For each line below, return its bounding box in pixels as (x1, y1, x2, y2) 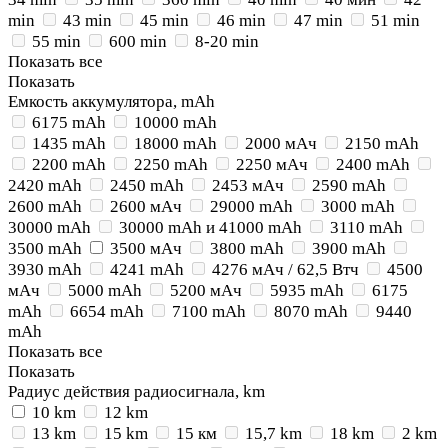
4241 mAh (110, 260, 184, 279)
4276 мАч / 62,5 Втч (212, 260, 359, 279)
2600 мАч (110, 197, 182, 216)
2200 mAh (32, 155, 106, 174)
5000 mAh (68, 281, 142, 300)
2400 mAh (336, 155, 410, 174)
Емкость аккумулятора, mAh (8, 92, 215, 111)
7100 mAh (172, 302, 246, 321)
